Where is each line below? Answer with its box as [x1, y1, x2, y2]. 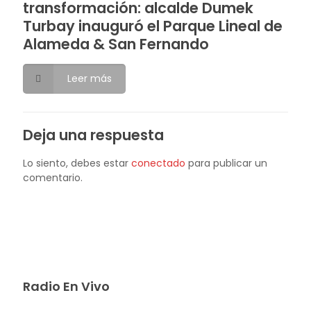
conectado [131, 156, 185, 170]
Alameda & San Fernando [23, 34, 209, 54]
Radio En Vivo [23, 278, 110, 295]
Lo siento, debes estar [23, 156, 131, 170]
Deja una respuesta [23, 125, 164, 145]
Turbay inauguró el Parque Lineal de [23, 16, 283, 36]
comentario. [23, 171, 83, 185]
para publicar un [185, 156, 267, 170]
